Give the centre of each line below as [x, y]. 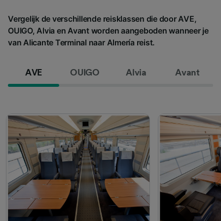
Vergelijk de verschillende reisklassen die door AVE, [102, 18]
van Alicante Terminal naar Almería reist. [82, 42]
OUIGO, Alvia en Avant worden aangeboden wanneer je [109, 30]
